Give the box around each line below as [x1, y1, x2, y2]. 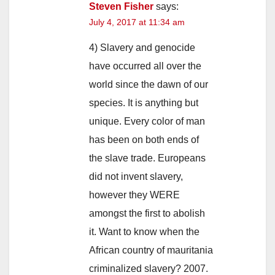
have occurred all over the [89, 61, 201, 72]
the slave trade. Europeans [89, 153, 206, 164]
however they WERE [89, 190, 180, 201]
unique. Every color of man [89, 116, 205, 127]
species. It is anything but [89, 98, 198, 109]
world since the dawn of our [89, 79, 208, 90]
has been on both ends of [89, 134, 199, 145]
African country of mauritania [89, 245, 213, 256]
